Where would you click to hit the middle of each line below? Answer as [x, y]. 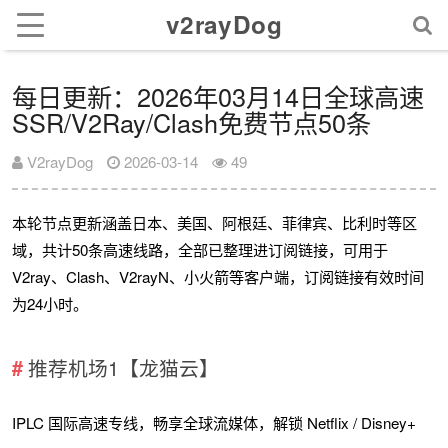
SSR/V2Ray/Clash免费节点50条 [192, 122]
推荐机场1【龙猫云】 [123, 367]
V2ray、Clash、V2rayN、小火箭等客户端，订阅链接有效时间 [218, 277]
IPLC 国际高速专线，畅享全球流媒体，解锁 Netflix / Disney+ [214, 422]
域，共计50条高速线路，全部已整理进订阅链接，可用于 [200, 250]
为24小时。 [50, 304]
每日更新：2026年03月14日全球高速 [218, 96]
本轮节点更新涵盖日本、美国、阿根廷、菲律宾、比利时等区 [215, 223]
